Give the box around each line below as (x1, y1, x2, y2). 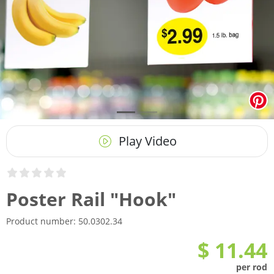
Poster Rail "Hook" (6, 187, 176, 212)
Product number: (6, 215, 78, 227)
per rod (236, 261, 267, 273)
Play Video (116, 133, 177, 149)
